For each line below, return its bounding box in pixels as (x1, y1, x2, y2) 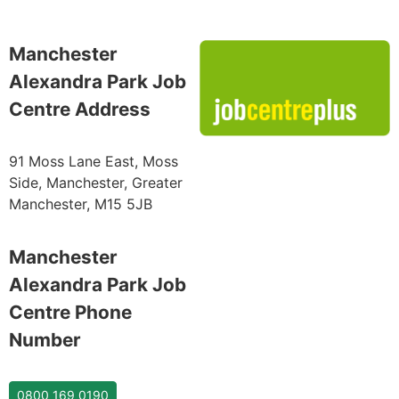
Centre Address (9, 98, 151, 121)
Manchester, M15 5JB (9, 195, 152, 214)
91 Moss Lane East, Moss (9, 152, 178, 171)
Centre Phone (9, 300, 132, 323)
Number (9, 328, 81, 351)
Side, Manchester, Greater (9, 174, 183, 192)
